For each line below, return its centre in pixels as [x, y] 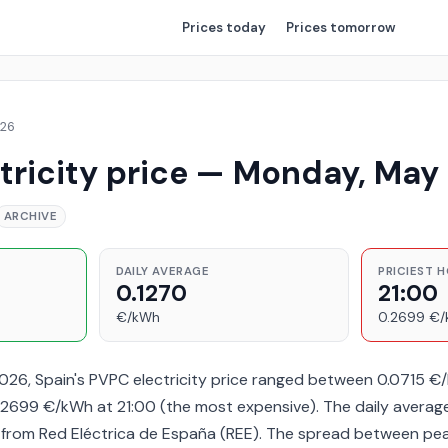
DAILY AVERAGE [163, 271]
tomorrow [362, 27]
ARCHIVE [31, 216]
